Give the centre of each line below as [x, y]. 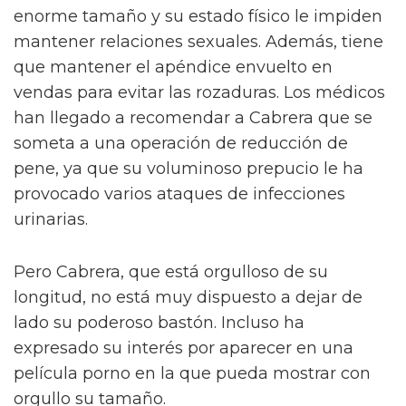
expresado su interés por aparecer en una [184, 348]
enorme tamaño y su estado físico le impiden [198, 17]
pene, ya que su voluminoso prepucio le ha [188, 169]
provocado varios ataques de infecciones [179, 194]
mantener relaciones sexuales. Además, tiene [198, 42]
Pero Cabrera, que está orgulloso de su [171, 272]
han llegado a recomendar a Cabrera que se [193, 118]
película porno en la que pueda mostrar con [192, 374]
